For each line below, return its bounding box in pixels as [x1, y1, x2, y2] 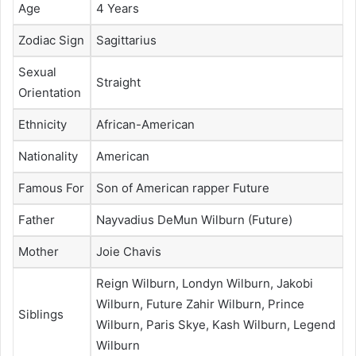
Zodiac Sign [18, 32, 84, 48]
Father [18, 211, 55, 227]
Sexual [18, 64, 56, 79]
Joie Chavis [96, 243, 161, 259]
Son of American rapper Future [96, 180, 269, 195]
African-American [96, 116, 195, 132]
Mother [18, 243, 59, 259]
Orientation [18, 84, 81, 100]
